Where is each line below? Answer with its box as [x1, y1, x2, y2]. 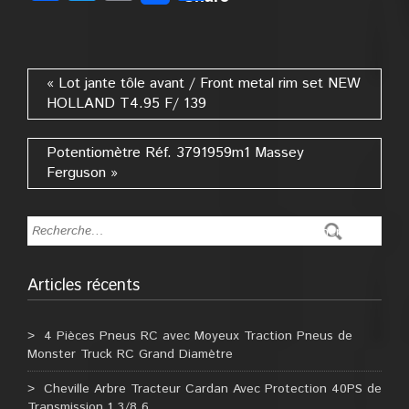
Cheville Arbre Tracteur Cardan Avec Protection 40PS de [44, 380, 382, 398]
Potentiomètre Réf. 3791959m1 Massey [47, 142, 304, 163]
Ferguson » [47, 163, 118, 184]
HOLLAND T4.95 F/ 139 [47, 93, 206, 114]
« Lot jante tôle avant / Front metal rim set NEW [47, 73, 361, 94]
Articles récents [27, 274, 140, 298]
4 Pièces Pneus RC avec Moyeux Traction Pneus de [44, 327, 352, 345]
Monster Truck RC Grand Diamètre [27, 345, 233, 363]
